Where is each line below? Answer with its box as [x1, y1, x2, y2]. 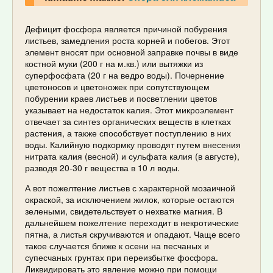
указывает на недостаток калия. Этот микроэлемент [25, 103, 233, 116]
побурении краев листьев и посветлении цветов [25, 91, 217, 104]
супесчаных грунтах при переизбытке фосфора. [25, 250, 218, 263]
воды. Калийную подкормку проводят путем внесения [25, 138, 241, 151]
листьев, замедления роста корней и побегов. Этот [25, 34, 230, 46]
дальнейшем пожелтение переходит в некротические [25, 216, 239, 229]
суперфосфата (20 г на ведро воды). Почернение [25, 68, 224, 81]
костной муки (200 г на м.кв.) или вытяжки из [25, 57, 203, 69]
